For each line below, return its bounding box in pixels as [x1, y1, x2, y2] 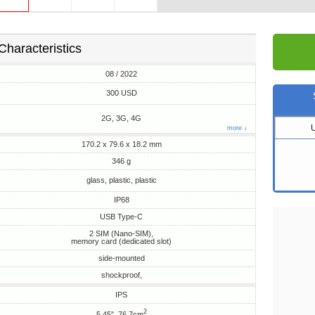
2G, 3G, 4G [101, 114, 142, 122]
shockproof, [101, 271, 142, 279]
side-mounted [98, 254, 145, 262]
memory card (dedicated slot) [71, 237, 172, 245]
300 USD [105, 89, 137, 97]
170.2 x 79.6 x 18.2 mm [81, 140, 162, 148]
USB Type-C [100, 212, 143, 221]
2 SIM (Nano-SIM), [89, 229, 154, 238]
